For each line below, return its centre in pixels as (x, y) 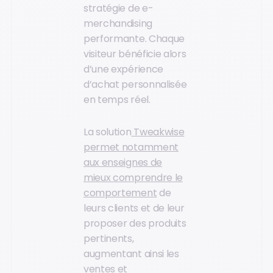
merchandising (118, 23)
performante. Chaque (134, 38)
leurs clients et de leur (134, 208)
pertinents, (109, 239)
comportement (120, 193)
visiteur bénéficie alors (135, 54)
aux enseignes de (123, 163)
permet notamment (131, 147)
